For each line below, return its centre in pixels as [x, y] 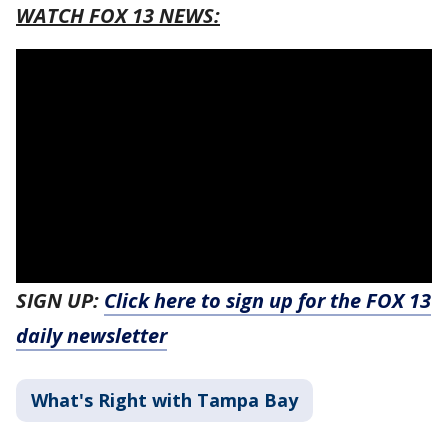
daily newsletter [91, 335]
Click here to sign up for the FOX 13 [267, 300]
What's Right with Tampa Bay [164, 399]
